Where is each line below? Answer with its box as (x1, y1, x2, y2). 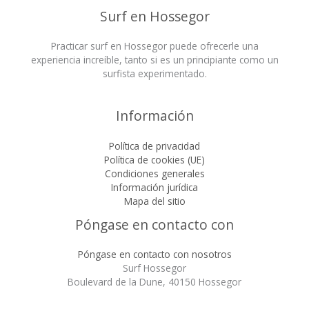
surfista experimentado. (102, 67, 207, 81)
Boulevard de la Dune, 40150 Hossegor (68, 275, 241, 288)
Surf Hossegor (123, 261, 186, 275)
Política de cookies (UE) (104, 152, 205, 166)
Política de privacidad (109, 139, 200, 152)
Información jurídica (111, 180, 198, 194)
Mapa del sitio (123, 194, 186, 208)
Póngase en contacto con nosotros (77, 247, 232, 261)
